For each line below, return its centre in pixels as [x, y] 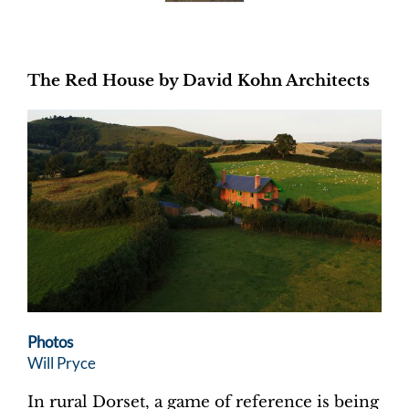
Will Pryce [62, 362]
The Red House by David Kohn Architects [199, 80]
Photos [52, 341]
